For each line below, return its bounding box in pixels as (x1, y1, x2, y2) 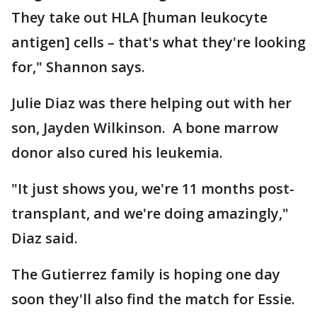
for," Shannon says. (11, 57, 145, 76)
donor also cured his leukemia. (11, 142, 226, 162)
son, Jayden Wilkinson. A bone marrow (11, 117, 278, 137)
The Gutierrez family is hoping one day (11, 264, 280, 284)
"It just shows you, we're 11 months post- (11, 178, 294, 198)
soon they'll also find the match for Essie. (11, 289, 295, 309)
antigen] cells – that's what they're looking (11, 32, 306, 52)
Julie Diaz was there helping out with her (11, 93, 292, 113)
